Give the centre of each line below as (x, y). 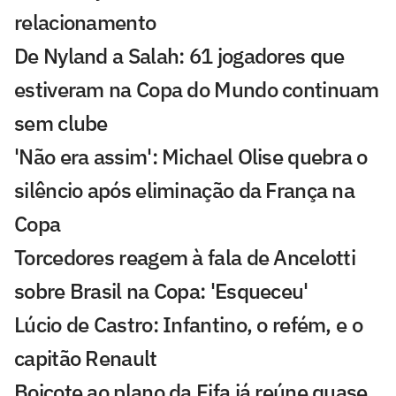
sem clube (61, 123)
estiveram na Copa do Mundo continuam (197, 90)
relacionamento (85, 23)
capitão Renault (86, 358)
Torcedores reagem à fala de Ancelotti (185, 258)
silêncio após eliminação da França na (185, 190)
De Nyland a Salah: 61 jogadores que (179, 56)
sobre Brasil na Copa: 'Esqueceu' (161, 291)
